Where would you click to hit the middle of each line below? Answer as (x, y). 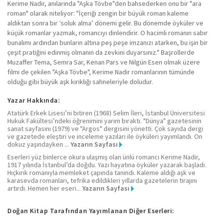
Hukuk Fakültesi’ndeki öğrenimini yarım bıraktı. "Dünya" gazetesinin (104, 121)
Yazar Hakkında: (34, 100)
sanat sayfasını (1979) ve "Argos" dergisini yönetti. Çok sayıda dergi (105, 129)
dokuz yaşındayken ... (39, 144)
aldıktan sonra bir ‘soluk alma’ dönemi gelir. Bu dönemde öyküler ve (105, 23)
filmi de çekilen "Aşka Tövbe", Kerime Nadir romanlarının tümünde (101, 72)
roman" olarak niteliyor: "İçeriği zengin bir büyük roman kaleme (98, 13)
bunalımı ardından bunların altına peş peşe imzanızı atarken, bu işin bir (108, 43)
